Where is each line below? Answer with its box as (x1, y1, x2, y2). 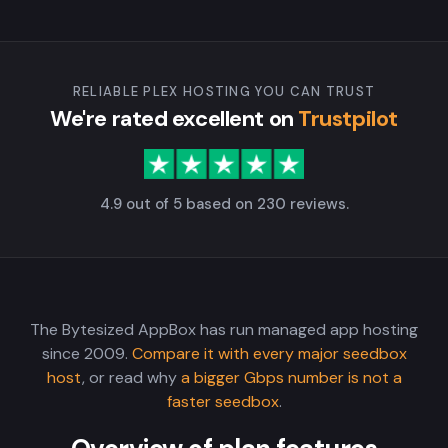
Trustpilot (298, 104, 398, 133)
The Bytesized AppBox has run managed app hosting (30, 319, 418, 340)
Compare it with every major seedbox (131, 343, 407, 364)
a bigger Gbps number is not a (180, 367, 402, 388)
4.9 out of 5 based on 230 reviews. (99, 194, 349, 214)
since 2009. (41, 343, 132, 364)
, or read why (81, 367, 181, 388)
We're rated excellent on (50, 104, 299, 133)
